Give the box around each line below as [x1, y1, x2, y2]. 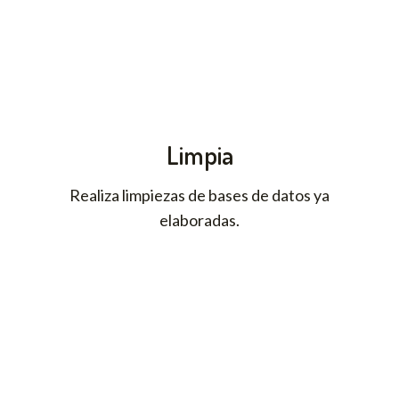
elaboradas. [159, 210, 240, 231]
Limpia [166, 139, 233, 172]
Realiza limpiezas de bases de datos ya [69, 185, 330, 206]
